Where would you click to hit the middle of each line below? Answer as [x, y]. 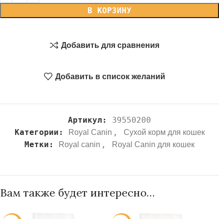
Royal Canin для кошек [153, 144]
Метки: [39, 144]
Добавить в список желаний [110, 76]
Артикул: [90, 120]
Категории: [39, 132]
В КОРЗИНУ [109, 11]
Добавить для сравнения [110, 45]
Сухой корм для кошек [164, 132]
